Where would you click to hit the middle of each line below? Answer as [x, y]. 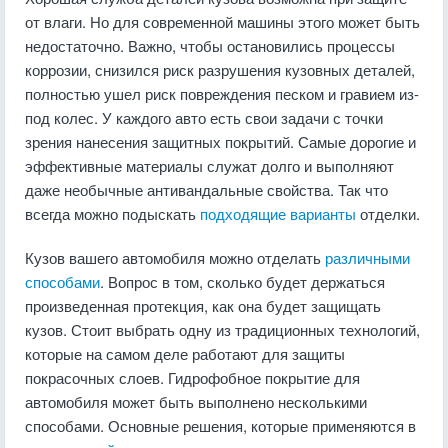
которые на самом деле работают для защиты [185, 353]
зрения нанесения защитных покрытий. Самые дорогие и [220, 141]
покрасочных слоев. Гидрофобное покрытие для [192, 377]
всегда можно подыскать [112, 213]
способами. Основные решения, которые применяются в [220, 425]
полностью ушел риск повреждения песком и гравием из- [222, 93]
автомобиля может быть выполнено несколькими [196, 401]
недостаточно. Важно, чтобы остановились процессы [210, 45]
